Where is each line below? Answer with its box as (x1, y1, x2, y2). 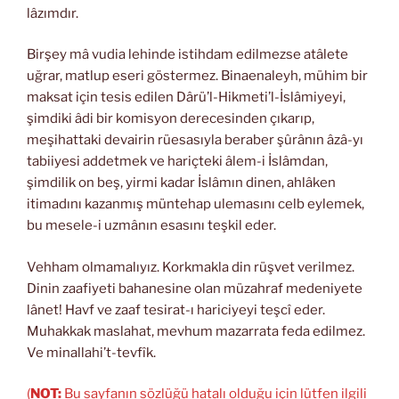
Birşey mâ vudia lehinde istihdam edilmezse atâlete (27, 46, 348, 62)
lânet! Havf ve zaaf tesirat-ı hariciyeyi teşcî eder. (27, 301, 325, 318)
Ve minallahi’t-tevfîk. (27, 344, 156, 361)
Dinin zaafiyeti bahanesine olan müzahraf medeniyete (27, 280, 362, 297)
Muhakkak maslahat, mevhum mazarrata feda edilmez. (27, 322, 365, 339)
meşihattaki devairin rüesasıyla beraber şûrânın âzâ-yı (27, 132, 363, 148)
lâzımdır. (27, 4, 78, 21)
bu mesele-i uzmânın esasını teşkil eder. (27, 217, 276, 233)
